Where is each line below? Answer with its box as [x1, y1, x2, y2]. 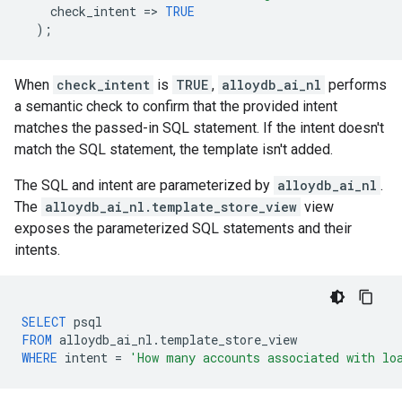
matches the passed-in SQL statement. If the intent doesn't [14, 119, 384, 136]
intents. [14, 241, 60, 258]
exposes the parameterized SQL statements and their [14, 220, 352, 237]
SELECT [22, 313, 66, 330]
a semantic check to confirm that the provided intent [14, 98, 337, 115]
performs [325, 76, 387, 93]
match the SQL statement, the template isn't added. [14, 141, 333, 158]
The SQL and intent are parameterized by [14, 177, 274, 194]
